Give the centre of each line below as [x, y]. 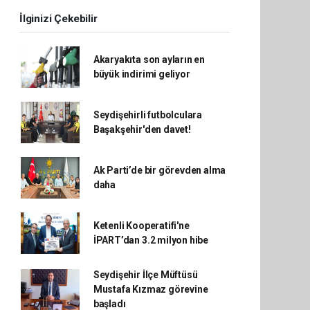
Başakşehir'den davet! [142, 129]
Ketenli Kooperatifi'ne [141, 226]
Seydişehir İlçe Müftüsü [145, 275]
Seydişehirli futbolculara [148, 115]
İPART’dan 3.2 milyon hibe [151, 240]
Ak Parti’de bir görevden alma [159, 170]
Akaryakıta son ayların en [149, 60]
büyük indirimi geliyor [142, 74]
